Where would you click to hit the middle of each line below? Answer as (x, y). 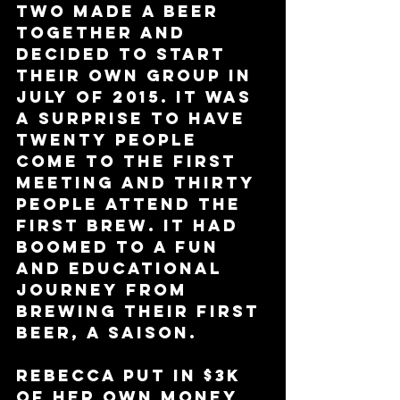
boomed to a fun (121, 247)
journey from (105, 290)
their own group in (137, 76)
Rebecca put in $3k (132, 376)
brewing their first (142, 312)
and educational (123, 269)
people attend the (132, 204)
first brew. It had (131, 226)
